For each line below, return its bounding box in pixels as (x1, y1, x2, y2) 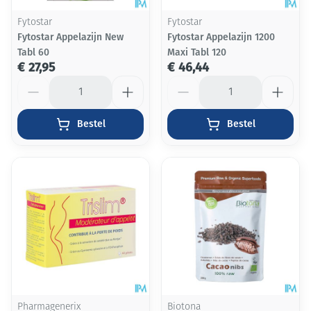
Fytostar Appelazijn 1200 (167, 31, 275, 43)
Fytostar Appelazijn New (17, 31, 124, 43)
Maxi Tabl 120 (167, 47, 226, 58)
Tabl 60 (17, 47, 49, 58)
